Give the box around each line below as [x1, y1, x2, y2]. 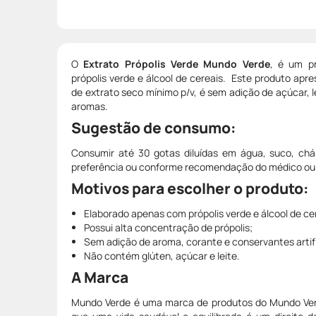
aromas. [71, 99, 108, 113]
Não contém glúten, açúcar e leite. [84, 248, 240, 262]
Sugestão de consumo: [71, 117, 236, 138]
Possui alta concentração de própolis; [84, 220, 253, 234]
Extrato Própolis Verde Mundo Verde [83, 56, 270, 71]
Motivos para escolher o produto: [71, 178, 309, 198]
